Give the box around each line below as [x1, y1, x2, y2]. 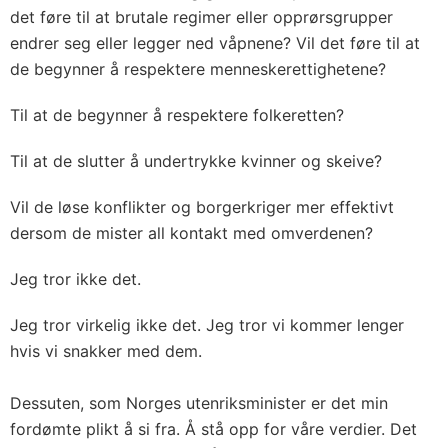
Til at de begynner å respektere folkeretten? [10, 104, 344, 125]
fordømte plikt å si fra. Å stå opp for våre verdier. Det [10, 418, 417, 439]
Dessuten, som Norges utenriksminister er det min [10, 392, 388, 413]
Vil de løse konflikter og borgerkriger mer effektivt [10, 196, 394, 217]
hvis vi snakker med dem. [10, 340, 202, 361]
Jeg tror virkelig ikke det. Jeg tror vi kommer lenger [10, 314, 404, 335]
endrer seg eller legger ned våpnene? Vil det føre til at [10, 32, 420, 53]
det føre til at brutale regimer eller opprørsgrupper [10, 6, 393, 27]
